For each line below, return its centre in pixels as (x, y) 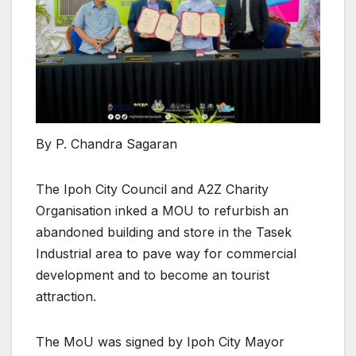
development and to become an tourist (153, 275)
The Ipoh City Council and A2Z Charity (152, 190)
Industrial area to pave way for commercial (166, 254)
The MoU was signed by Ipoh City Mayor (160, 342)
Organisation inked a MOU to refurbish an (162, 211)
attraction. (66, 297)
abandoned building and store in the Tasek (164, 232)
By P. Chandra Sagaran (106, 144)
